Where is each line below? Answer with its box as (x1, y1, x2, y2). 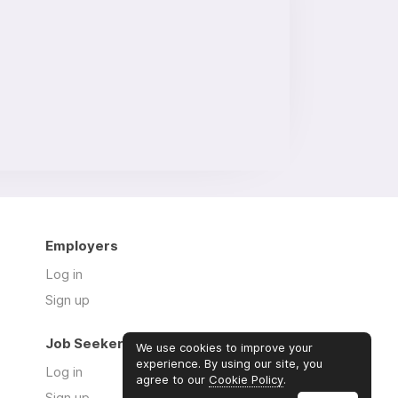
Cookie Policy (209, 372, 283, 386)
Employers (45, 236, 118, 254)
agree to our (136, 372, 209, 386)
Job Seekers (45, 334, 131, 352)
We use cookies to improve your (136, 340, 313, 354)
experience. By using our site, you (136, 356, 322, 370)
